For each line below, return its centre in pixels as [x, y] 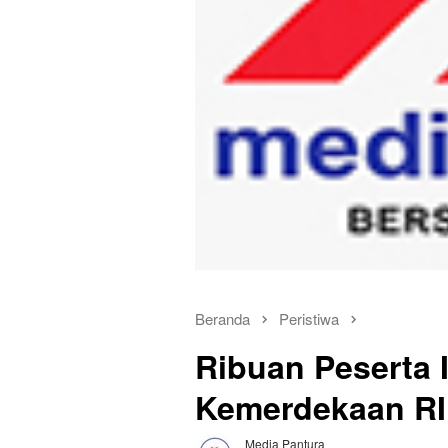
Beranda [222, 319]
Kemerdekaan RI [320, 407]
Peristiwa [309, 319]
